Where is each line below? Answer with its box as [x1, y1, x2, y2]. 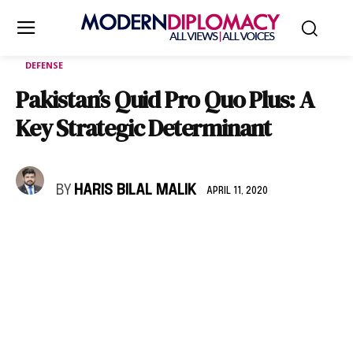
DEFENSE [25, 59, 63, 71]
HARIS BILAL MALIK [74, 184, 196, 198]
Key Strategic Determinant [16, 112, 271, 144]
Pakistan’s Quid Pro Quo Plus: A [16, 84, 314, 116]
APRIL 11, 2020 [206, 186, 268, 196]
